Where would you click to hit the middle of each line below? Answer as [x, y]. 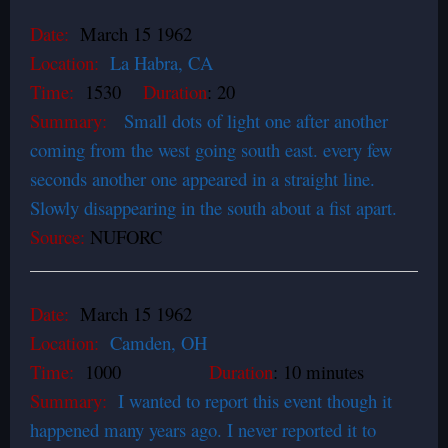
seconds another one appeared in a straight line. [202, 178]
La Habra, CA [161, 62]
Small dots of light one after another [256, 120]
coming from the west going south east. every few [211, 149]
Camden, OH [156, 342]
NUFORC [126, 236]
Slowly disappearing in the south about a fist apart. [213, 207]
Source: [57, 236]
